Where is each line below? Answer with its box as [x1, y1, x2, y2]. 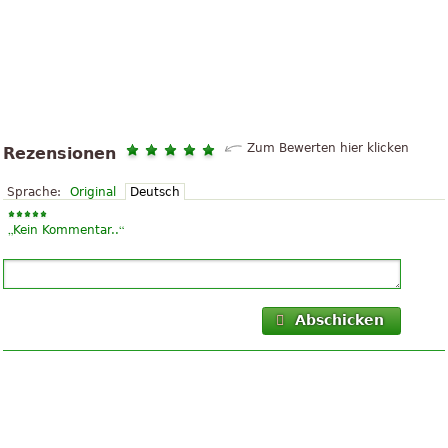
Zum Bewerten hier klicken [247, 141, 409, 156]
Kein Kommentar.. [13, 223, 119, 238]
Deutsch [130, 185, 180, 200]
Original [70, 185, 116, 200]
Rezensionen [3, 144, 116, 164]
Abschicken [295, 312, 385, 329]
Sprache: [7, 185, 61, 200]
